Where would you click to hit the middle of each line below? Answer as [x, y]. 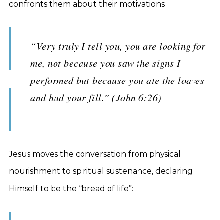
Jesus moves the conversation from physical [95, 154]
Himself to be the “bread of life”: [71, 188]
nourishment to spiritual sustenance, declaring [101, 171]
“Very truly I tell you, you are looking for [118, 46]
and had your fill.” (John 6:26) [96, 97]
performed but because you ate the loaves [117, 80]
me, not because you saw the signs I [106, 63]
